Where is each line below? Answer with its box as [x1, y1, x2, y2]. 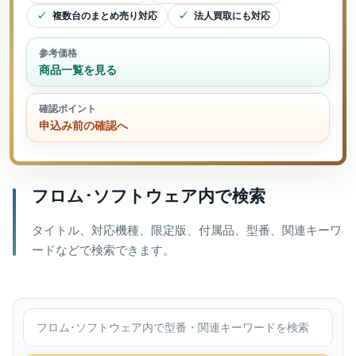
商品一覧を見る [39, 64, 117, 76]
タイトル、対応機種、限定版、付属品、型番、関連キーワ [32, 223, 342, 237]
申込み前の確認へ [39, 119, 128, 132]
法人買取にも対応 [194, 10, 270, 21]
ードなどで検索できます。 [32, 243, 175, 257]
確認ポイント [39, 103, 96, 114]
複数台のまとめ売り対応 [52, 10, 157, 21]
